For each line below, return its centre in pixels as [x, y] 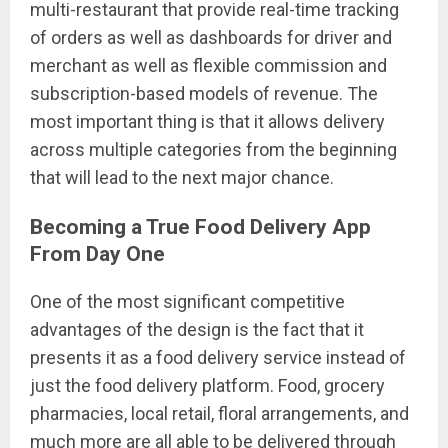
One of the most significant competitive [187, 301]
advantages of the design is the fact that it [197, 329]
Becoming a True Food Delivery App [200, 226]
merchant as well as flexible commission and [208, 65]
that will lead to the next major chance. [182, 177]
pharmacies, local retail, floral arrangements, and [219, 413]
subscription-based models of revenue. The [204, 93]
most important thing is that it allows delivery [207, 121]
